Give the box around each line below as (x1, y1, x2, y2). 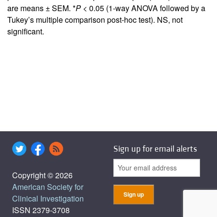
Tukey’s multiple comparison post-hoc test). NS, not (7, 14, 183, 25)
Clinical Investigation (12, 192, 84, 204)
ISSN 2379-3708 (12, 204, 70, 216)
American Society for (12, 181, 83, 192)
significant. (7, 25, 44, 37)
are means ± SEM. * (7, 2, 76, 14)
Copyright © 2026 (12, 169, 73, 181)
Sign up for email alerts (113, 143, 197, 155)
